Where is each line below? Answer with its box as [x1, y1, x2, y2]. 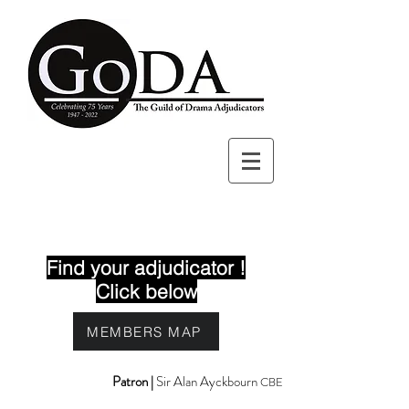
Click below [95, 279, 197, 303]
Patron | [112, 372, 156, 392]
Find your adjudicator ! [47, 256, 246, 279]
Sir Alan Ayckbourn [156, 372, 260, 392]
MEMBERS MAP [87, 322, 202, 341]
